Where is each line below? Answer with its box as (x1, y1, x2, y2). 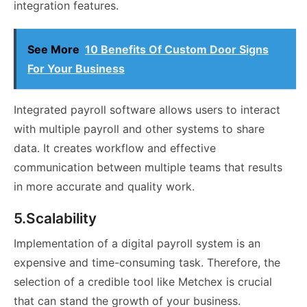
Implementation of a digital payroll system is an (14, 236, 260, 251)
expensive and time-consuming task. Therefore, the (14, 256, 280, 270)
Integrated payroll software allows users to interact (14, 103, 280, 117)
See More (27, 42, 79, 57)
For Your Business (27, 62, 125, 76)
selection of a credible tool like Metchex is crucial (14, 275, 272, 289)
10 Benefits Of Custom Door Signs (85, 42, 269, 57)
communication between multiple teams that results (14, 160, 282, 175)
